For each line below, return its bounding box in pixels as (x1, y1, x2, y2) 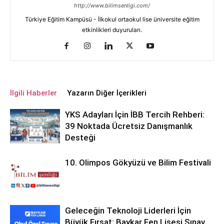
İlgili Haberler (10, 88, 57, 97)
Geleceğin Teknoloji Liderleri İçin (65, 205, 191, 215)
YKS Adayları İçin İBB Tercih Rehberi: (65, 109, 204, 119)
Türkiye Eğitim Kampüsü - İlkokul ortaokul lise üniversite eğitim (24, 15, 199, 23)
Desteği (65, 132, 95, 142)
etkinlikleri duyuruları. (82, 26, 142, 33)
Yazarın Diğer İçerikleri (67, 88, 146, 97)
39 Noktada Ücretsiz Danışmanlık (65, 121, 192, 131)
